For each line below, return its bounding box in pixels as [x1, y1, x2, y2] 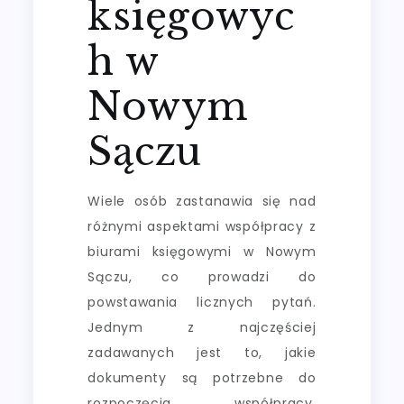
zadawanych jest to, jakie [87, 344, 317, 363]
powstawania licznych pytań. [87, 293, 317, 312]
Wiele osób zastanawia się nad [87, 192, 317, 211]
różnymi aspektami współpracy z [87, 217, 317, 236]
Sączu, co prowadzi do [87, 268, 317, 287]
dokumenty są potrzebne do [87, 369, 317, 388]
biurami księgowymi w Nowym [87, 243, 317, 262]
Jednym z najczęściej [87, 318, 317, 337]
